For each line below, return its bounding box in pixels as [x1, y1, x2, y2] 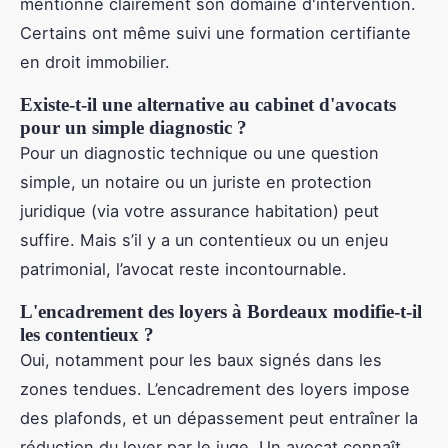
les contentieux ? [20, 323, 154, 345]
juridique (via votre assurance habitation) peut [20, 200, 379, 221]
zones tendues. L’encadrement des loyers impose [20, 378, 410, 399]
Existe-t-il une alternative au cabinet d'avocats [20, 93, 396, 115]
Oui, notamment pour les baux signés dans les [20, 349, 382, 370]
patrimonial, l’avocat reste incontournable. [20, 258, 347, 279]
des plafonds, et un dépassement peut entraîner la [20, 407, 418, 428]
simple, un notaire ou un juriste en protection [20, 171, 372, 192]
